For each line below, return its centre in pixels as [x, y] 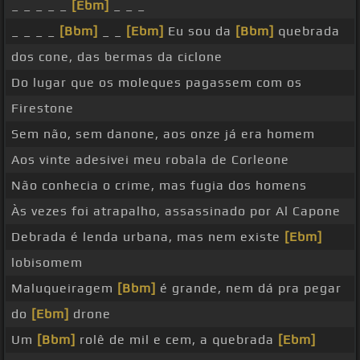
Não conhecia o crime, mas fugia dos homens [159, 186]
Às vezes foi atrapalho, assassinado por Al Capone [176, 211]
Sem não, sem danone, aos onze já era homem [163, 134]
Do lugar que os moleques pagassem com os [157, 83]
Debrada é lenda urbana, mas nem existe [148, 237]
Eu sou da [200, 31]
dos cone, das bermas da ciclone [117, 57]
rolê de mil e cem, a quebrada [177, 340]
